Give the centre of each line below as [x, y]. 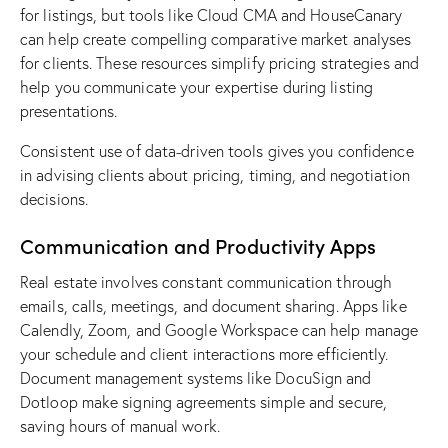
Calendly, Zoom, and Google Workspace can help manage [219, 330]
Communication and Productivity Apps [198, 245]
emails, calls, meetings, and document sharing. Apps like [213, 306]
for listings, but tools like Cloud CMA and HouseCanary [211, 15]
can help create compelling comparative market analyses [216, 39]
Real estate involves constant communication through [206, 282]
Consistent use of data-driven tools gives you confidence [217, 151]
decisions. [54, 199]
